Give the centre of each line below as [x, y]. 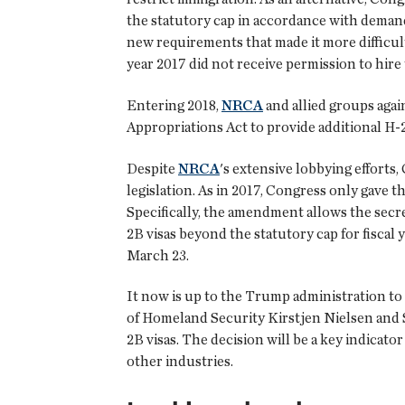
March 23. [158, 255]
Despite [152, 168]
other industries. [180, 362]
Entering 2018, [174, 105]
